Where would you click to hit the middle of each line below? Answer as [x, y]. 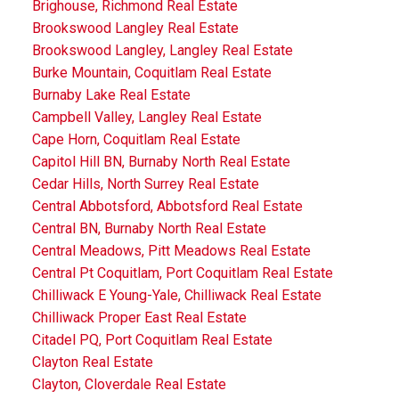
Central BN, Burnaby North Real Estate [149, 228]
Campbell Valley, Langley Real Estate [147, 117]
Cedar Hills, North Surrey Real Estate [145, 183]
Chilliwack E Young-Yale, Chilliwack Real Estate [176, 295]
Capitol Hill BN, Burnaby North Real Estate [161, 161]
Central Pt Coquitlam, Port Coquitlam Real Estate [182, 273]
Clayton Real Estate [92, 362]
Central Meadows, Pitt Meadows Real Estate [171, 250]
